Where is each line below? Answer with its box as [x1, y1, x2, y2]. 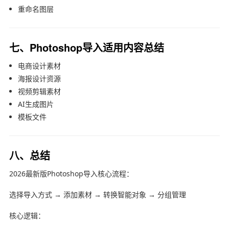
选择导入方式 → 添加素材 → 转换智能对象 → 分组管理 [9, 189, 186, 199]
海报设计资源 [17, 73, 61, 83]
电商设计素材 [17, 60, 61, 71]
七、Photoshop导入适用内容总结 [9, 39, 164, 55]
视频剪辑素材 [17, 86, 61, 96]
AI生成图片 [17, 99, 54, 109]
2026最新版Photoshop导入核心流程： [9, 168, 133, 178]
